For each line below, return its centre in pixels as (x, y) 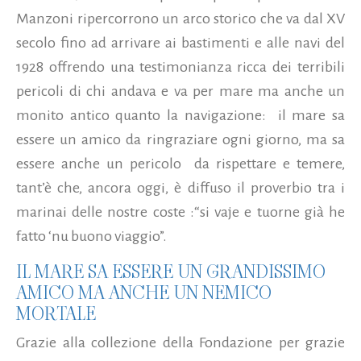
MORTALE (56, 313)
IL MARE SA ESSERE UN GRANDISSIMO (171, 271)
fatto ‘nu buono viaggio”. (91, 236)
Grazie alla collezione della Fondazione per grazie (180, 342)
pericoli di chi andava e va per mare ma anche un (180, 91)
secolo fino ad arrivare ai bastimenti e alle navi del (180, 42)
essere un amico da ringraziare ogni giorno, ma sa (180, 139)
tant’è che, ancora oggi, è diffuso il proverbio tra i (180, 187)
